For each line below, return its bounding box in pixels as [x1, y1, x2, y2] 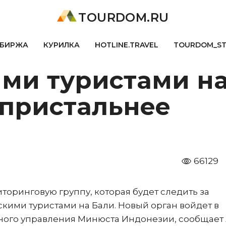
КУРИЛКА [43, 40, 80, 49]
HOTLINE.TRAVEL [94, 40, 158, 49]
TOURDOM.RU [78, 10, 169, 25]
